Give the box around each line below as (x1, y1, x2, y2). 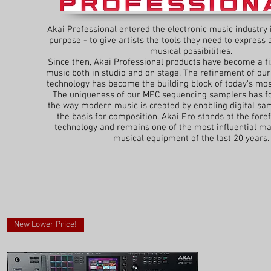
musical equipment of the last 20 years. (113, 133, 269, 145)
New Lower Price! (14, 220, 77, 230)
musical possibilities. (149, 46, 232, 57)
